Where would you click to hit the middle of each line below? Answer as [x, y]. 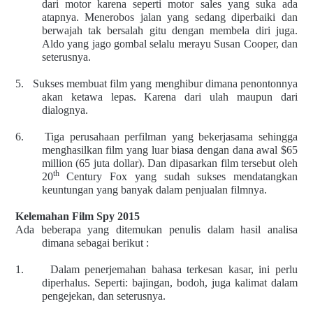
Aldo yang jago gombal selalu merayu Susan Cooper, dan [169, 44]
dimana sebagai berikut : [95, 243]
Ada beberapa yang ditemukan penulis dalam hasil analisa [156, 230]
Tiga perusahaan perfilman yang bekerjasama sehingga [172, 137]
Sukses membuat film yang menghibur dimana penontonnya [165, 84]
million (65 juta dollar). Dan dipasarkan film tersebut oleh [169, 163]
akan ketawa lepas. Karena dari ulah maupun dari [169, 97]
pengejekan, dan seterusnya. [103, 296]
